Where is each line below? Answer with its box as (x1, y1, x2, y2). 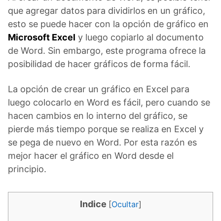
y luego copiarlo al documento (75, 32, 204, 42)
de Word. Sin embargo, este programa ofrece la (8, 45, 206, 56)
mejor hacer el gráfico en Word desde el (8, 150, 174, 161)
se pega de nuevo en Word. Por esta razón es (8, 137, 197, 147)
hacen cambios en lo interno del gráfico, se (8, 110, 187, 121)
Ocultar (111, 199, 139, 209)
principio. (8, 163, 46, 174)
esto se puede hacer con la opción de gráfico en (8, 18, 209, 29)
